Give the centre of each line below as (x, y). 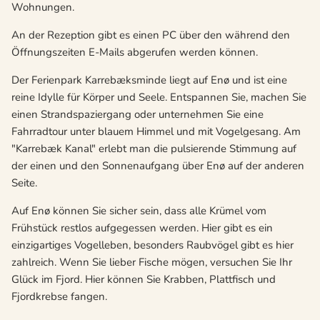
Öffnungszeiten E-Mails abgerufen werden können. (135, 52)
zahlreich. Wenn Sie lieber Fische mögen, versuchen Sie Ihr (152, 262)
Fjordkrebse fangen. (59, 297)
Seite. (24, 183)
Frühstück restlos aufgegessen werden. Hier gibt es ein (142, 228)
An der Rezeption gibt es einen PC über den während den (151, 35)
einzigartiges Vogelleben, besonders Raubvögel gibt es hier (152, 245)
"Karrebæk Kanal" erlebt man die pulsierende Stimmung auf (154, 149)
